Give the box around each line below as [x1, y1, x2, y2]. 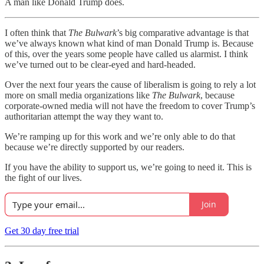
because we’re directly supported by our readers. [5, 141, 184, 152]
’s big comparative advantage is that [117, 27, 249, 38]
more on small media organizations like [5, 90, 152, 100]
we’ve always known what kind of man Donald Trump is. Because [5, 38, 253, 48]
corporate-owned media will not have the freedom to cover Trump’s [5, 100, 255, 111]
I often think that [5, 27, 68, 38]
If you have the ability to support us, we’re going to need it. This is [5, 161, 252, 172]
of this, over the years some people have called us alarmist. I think [5, 48, 248, 59]
